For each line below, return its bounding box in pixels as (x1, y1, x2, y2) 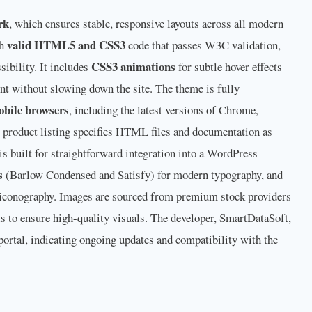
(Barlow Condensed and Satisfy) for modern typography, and (3, 166, 283, 182)
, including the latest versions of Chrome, (69, 101, 258, 118)
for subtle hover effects (175, 58, 282, 75)
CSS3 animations (91, 57, 175, 75)
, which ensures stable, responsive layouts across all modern (9, 15, 283, 31)
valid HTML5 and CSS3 (7, 36, 125, 54)
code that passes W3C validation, (125, 36, 281, 53)
